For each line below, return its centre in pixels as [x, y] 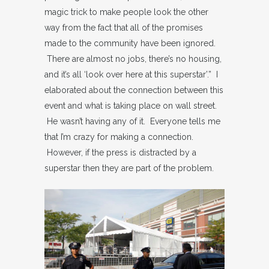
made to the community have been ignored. [130, 43]
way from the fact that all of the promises [124, 28]
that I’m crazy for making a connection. [119, 137]
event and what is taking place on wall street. [131, 106]
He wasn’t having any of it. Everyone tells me [132, 121]
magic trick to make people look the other [126, 12]
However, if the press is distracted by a [120, 153]
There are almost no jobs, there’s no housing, [133, 59]
